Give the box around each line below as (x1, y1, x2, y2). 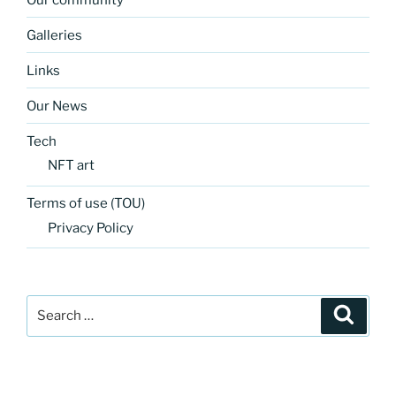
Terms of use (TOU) (27, 195, 145, 211)
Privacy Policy (48, 219, 133, 236)
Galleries (27, 27, 82, 43)
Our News (27, 97, 88, 114)
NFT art (48, 157, 95, 174)
